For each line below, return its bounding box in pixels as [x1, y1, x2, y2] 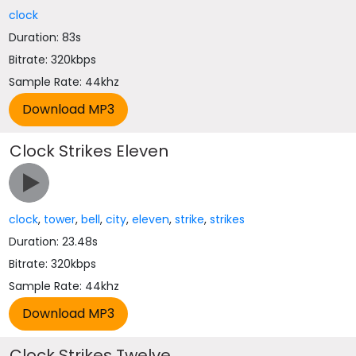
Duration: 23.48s [9, 234, 99, 250]
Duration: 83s [9, 29, 82, 45]
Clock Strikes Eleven [10, 140, 169, 162]
